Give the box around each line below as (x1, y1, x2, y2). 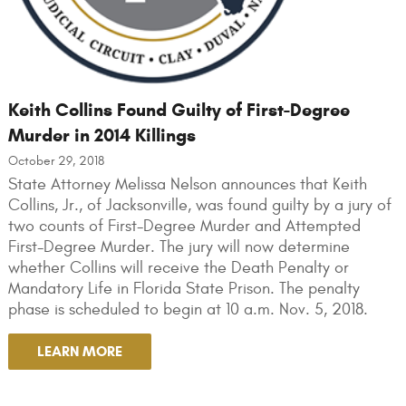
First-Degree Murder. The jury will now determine (7, 237, 350, 256)
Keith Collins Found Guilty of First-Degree (7, 98, 350, 121)
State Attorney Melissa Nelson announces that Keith (7, 174, 367, 194)
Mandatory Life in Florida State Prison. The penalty (7, 278, 360, 298)
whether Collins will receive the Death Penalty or (7, 257, 349, 277)
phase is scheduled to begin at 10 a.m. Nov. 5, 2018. (7, 299, 368, 319)
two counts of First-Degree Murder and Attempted (7, 216, 361, 236)
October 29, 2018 (7, 152, 104, 169)
